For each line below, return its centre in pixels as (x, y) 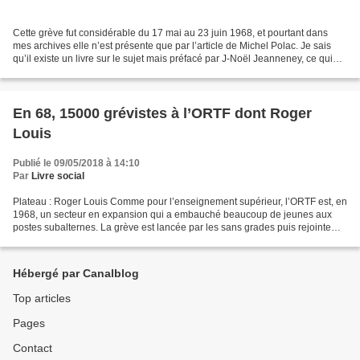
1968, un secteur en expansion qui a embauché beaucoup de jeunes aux (172, 215)
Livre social (58, 176)
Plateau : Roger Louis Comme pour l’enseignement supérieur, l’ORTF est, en (180, 202)
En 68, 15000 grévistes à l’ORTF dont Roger (162, 114)
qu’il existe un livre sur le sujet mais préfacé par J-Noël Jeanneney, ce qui (173, 59)
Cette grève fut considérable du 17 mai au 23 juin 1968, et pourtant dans (170, 33)
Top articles (42, 299)
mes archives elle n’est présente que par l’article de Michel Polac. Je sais (172, 46)
